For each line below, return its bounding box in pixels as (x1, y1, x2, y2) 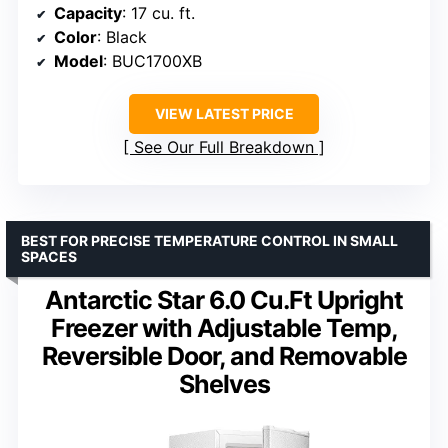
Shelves (178, 368, 270, 399)
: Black (97, 26, 147, 47)
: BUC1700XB (103, 50, 202, 71)
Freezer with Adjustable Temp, (50, 312, 398, 343)
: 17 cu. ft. (122, 2, 195, 23)
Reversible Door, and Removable (41, 340, 407, 371)
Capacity (54, 2, 122, 23)
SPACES (21, 247, 77, 265)
